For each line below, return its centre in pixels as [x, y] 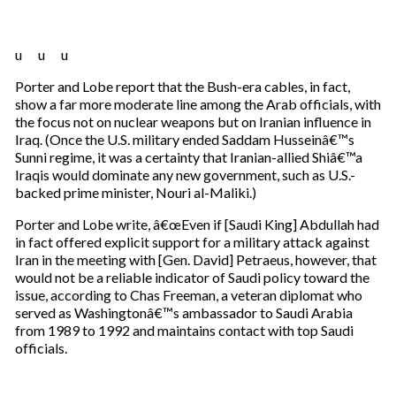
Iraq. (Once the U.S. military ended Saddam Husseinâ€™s [184, 139]
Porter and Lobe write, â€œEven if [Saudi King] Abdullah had [197, 224]
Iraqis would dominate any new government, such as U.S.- [185, 175]
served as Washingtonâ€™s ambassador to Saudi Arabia [183, 312]
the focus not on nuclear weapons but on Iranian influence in [193, 122]
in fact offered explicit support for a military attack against [192, 242]
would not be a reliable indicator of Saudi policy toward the [192, 277]
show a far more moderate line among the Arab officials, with [198, 104]
